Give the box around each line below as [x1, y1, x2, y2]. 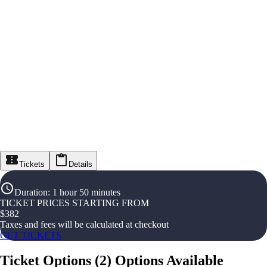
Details [69, 160, 92, 169]
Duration [14, 187, 48, 197]
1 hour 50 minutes [52, 187, 120, 197]
